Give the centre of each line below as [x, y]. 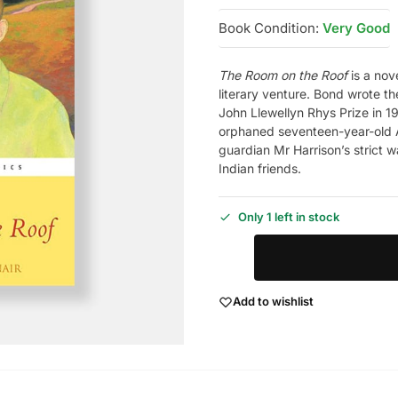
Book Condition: [268, 28]
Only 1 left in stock [288, 216]
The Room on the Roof [283, 75]
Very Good [356, 28]
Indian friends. [259, 168]
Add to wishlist [273, 302]
